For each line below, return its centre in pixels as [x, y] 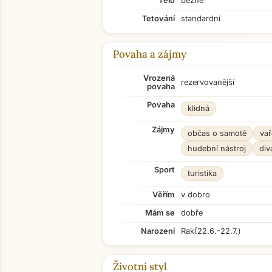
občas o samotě [217, 133]
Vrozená [159, 78]
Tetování [158, 19]
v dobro [195, 195]
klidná [199, 108]
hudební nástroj [217, 148]
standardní [201, 19]
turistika [202, 173]
